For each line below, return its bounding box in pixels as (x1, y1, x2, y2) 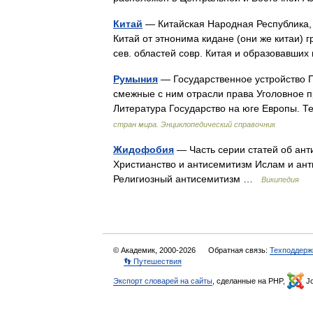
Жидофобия (113, 144, 174, 155)
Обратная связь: (208, 246, 270, 254)
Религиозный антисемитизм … (113, 173, 261, 184)
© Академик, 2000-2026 (113, 246, 198, 254)
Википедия (261, 175, 299, 184)
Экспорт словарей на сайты (113, 277, 212, 285)
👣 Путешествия (124, 257, 182, 265)
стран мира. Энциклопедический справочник (113, 120, 275, 129)
